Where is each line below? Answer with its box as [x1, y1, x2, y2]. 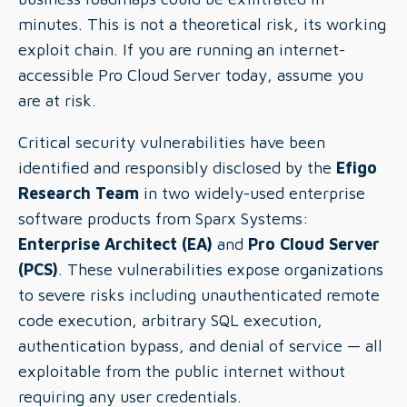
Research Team [18, 184, 139, 203]
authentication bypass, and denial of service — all [18, 336, 382, 355]
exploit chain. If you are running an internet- [18, 40, 345, 59]
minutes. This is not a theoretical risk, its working [18, 15, 386, 34]
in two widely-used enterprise [139, 184, 365, 203]
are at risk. [18, 91, 96, 110]
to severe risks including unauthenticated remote [18, 285, 380, 304]
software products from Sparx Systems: [18, 209, 309, 228]
